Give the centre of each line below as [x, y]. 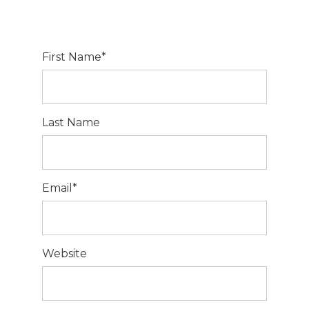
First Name [71, 57]
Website [64, 253]
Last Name [71, 122]
